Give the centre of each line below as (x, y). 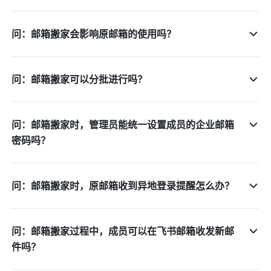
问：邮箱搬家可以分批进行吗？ (80, 79)
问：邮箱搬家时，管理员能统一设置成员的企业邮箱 (123, 125)
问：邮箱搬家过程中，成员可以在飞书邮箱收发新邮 (123, 231)
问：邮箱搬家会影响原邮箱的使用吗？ (94, 34)
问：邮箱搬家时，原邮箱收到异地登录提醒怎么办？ (123, 186)
